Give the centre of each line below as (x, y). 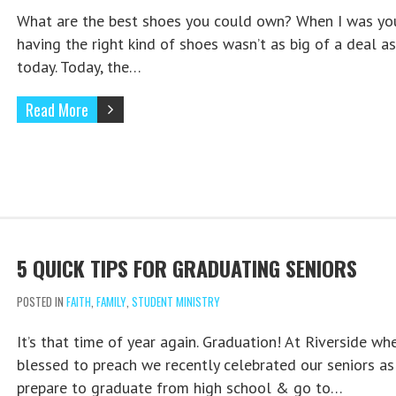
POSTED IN (41, 302)
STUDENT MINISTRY (175, 302)
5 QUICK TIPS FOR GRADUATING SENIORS (187, 268)
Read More (57, 110)
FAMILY (111, 302)
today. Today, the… (79, 67)
